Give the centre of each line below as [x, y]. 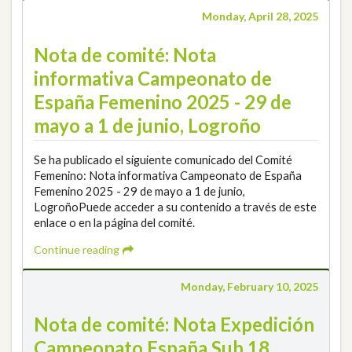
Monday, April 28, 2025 [260, 16]
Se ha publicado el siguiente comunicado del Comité [163, 159]
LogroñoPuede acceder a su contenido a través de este [175, 207]
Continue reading [78, 249]
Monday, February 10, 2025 [249, 286]
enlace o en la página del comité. [114, 222]
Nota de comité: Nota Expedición [174, 324]
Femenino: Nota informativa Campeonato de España [168, 175]
